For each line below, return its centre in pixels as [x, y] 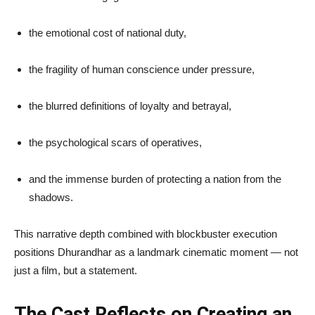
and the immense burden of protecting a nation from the [155, 179]
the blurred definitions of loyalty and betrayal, [130, 106]
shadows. [51, 198]
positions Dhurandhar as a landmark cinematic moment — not [156, 252]
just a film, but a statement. [76, 271]
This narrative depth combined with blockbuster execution [146, 234]
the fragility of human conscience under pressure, [142, 70]
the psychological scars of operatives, [115, 143]
